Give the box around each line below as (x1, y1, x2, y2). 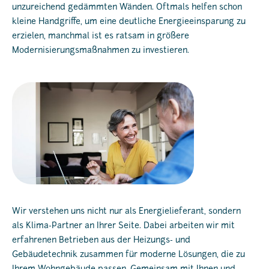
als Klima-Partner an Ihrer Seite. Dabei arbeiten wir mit (12, 222, 235, 231)
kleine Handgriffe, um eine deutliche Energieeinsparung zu (12, 17, 246, 26)
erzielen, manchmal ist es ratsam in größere (12, 31, 189, 41)
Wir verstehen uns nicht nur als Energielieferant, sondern (12, 207, 241, 217)
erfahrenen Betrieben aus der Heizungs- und (12, 236, 190, 246)
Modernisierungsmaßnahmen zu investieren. (12, 46, 189, 55)
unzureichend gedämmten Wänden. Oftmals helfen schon (12, 2, 242, 12)
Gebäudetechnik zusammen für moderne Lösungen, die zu (12, 250, 245, 260)
